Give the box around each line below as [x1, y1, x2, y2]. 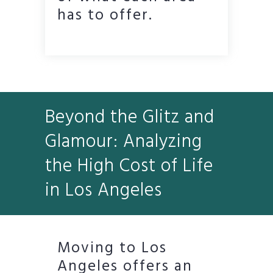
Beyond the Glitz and [45, 102, 214, 132]
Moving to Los [57, 236, 167, 261]
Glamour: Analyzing [45, 127, 202, 157]
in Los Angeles [45, 175, 162, 205]
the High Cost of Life [45, 151, 213, 181]
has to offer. [57, 3, 153, 28]
